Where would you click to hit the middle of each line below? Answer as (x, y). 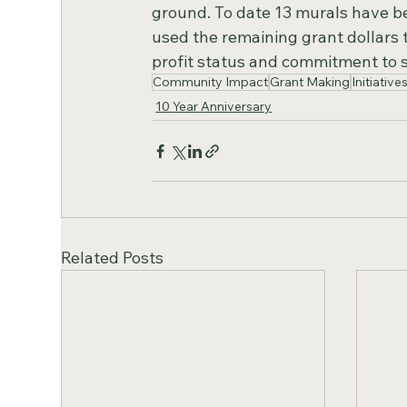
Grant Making (310, 82)
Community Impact (211, 82)
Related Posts (113, 258)
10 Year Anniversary (214, 107)
